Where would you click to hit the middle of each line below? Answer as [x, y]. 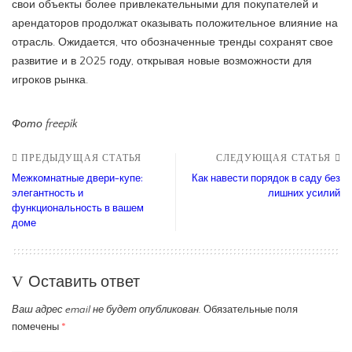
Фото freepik [45, 124]
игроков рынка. [50, 80]
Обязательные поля [251, 309]
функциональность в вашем [78, 208]
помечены [37, 326]
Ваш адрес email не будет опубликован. [106, 309]
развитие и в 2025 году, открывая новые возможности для [162, 61]
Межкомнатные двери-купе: [77, 178]
